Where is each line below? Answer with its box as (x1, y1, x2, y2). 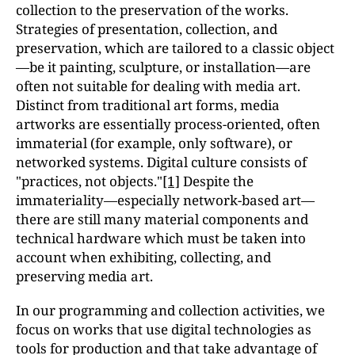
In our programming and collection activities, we (16, 301, 325, 319)
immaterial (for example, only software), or (16, 134, 292, 152)
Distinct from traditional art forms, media (16, 96, 280, 114)
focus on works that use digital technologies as (16, 320, 311, 338)
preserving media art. (16, 267, 153, 285)
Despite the (180, 172, 254, 190)
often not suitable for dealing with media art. (16, 77, 300, 95)
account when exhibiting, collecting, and (16, 248, 271, 266)
